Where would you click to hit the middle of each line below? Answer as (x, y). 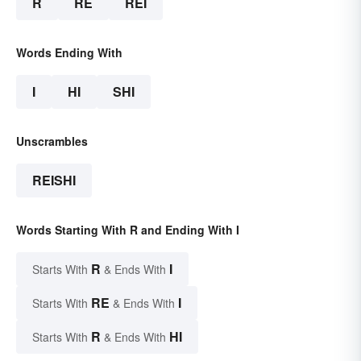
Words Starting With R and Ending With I (128, 230)
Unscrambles (52, 141)
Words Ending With (69, 53)
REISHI (54, 180)
